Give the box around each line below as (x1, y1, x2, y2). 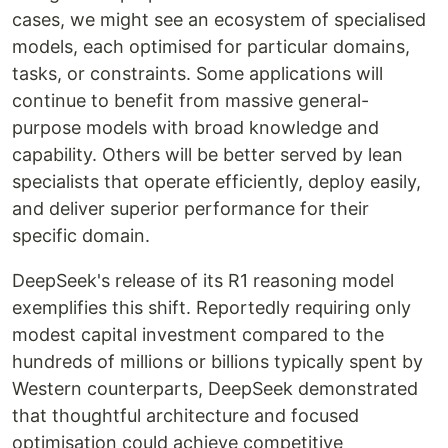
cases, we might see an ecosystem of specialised (12, 9, 426, 31)
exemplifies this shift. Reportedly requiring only (12, 297, 411, 319)
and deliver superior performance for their (12, 198, 369, 220)
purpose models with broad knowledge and (12, 117, 379, 139)
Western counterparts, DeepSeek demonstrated (12, 378, 418, 400)
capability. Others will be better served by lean (12, 144, 403, 166)
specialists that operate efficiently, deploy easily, (12, 171, 421, 193)
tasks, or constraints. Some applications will (12, 63, 383, 85)
